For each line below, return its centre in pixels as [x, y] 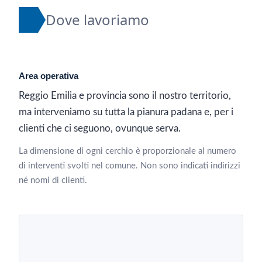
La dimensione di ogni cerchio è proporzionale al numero [127, 151]
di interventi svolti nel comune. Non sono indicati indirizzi [130, 166]
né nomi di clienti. [53, 180]
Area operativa [49, 76]
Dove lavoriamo [97, 20]
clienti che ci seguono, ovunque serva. [100, 129]
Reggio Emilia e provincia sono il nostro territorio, [125, 96]
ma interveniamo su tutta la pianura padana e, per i [126, 112]
